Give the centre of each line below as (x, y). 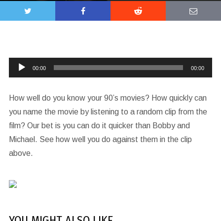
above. (21, 153)
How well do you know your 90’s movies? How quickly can (108, 98)
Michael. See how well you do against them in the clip (100, 139)
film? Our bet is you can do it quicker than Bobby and (99, 126)
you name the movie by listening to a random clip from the (108, 112)
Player (19, 78)
